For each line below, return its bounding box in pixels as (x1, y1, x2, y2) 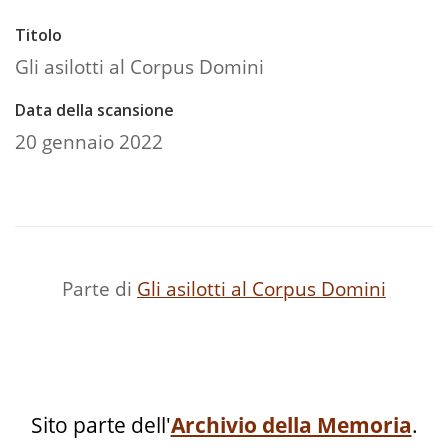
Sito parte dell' (30, 411, 171, 440)
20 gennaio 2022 (15, 128, 163, 156)
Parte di (62, 275, 137, 303)
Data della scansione (15, 99, 174, 122)
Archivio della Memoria (170, 411, 412, 440)
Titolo (15, 24, 62, 47)
